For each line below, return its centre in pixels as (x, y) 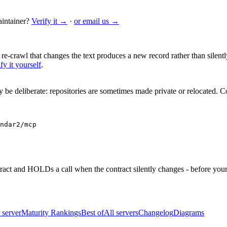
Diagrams (189, 213)
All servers (121, 213)
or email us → (97, 21)
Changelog (156, 213)
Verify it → (49, 21)
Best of (92, 213)
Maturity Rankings (51, 213)
